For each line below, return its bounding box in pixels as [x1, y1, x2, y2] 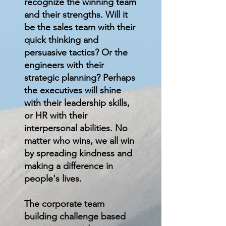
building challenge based [24, 211, 126, 222]
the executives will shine [24, 85, 121, 96]
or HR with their [24, 110, 87, 122]
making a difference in [24, 160, 113, 172]
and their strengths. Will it [24, 9, 128, 21]
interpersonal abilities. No [24, 123, 128, 134]
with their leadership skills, [24, 97, 130, 109]
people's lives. [24, 173, 82, 185]
